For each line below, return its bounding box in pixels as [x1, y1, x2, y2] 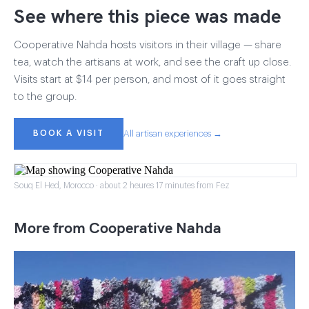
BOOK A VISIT [33, 129, 104, 138]
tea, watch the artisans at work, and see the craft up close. [14, 57, 291, 68]
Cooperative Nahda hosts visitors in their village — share [14, 39, 281, 50]
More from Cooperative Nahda [14, 217, 221, 237]
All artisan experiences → [123, 129, 222, 139]
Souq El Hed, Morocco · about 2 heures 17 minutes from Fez [14, 181, 230, 190]
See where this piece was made [14, 3, 281, 28]
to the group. [14, 91, 77, 102]
